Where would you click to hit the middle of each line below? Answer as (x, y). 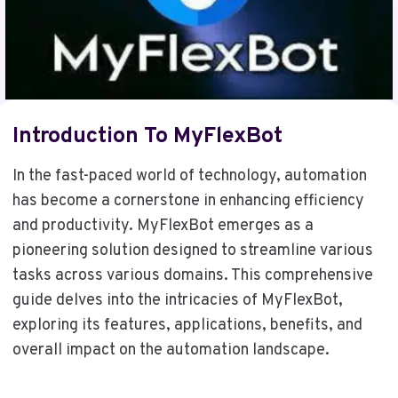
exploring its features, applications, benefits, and (187, 326)
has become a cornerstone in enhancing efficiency (188, 202)
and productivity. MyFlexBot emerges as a (163, 227)
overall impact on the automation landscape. (171, 351)
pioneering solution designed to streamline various (192, 251)
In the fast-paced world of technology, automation (189, 177)
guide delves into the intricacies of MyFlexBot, (177, 301)
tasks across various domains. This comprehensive (192, 276)
